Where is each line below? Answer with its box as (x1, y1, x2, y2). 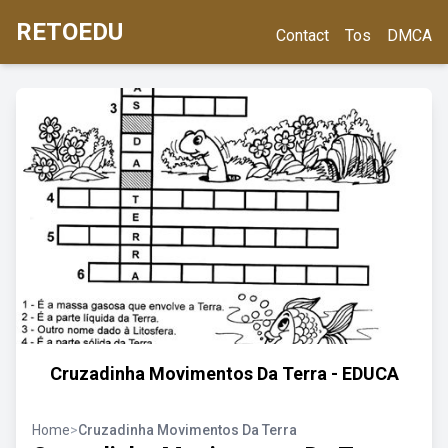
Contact (276, 26, 329, 45)
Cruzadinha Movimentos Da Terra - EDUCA (49, 363, 399, 384)
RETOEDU (16, 18, 123, 46)
